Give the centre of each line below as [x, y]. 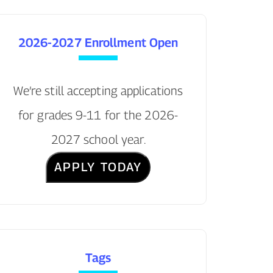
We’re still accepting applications [98, 90]
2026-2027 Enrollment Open [98, 42]
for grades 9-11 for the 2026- [98, 115]
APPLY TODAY [98, 167]
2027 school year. [98, 139]
